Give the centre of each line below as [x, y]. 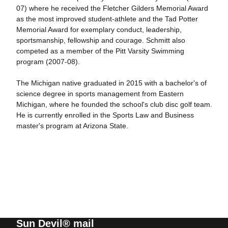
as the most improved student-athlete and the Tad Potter [107, 19]
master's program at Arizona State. [72, 125]
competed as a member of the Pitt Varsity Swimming [100, 51]
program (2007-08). [48, 61]
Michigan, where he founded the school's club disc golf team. [114, 104]
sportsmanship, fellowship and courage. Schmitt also [101, 40]
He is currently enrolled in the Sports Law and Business [105, 115]
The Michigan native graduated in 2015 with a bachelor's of [111, 83]
